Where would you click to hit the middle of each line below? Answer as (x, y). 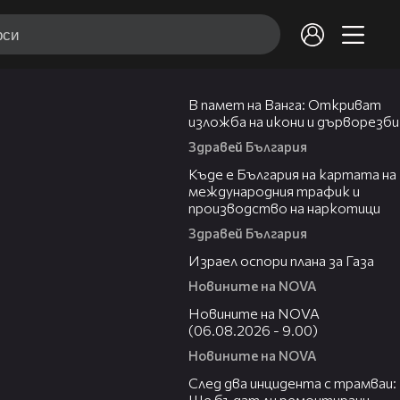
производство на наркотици (284, 208)
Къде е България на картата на (292, 174)
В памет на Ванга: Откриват (285, 104)
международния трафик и (274, 191)
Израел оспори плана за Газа (281, 261)
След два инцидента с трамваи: (292, 383)
